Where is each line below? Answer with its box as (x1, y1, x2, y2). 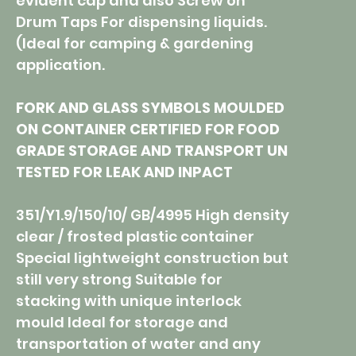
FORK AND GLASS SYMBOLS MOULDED (16, 98, 284, 118)
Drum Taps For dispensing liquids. (16, 12, 267, 33)
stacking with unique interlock (16, 291, 242, 311)
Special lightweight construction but (16, 248, 288, 269)
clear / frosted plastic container (16, 226, 254, 247)
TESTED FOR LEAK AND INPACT (16, 162, 233, 183)
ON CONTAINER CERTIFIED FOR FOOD (16, 119, 280, 140)
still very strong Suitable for (16, 269, 222, 290)
